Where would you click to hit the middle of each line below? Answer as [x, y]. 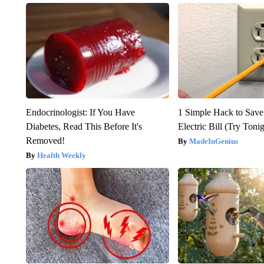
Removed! [45, 140]
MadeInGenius [214, 141]
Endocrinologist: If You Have [80, 112]
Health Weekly [61, 155]
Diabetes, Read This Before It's [84, 126]
